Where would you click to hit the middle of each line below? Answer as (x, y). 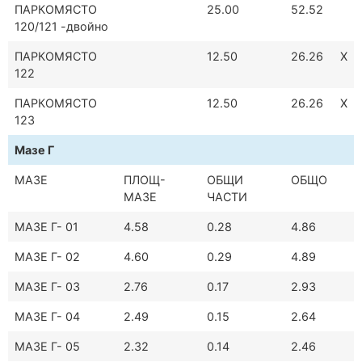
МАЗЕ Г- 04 (47, 317)
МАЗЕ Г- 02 (47, 257)
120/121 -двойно (61, 27)
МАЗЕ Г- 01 (46, 227)
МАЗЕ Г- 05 (47, 347)
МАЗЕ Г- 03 (47, 287)
